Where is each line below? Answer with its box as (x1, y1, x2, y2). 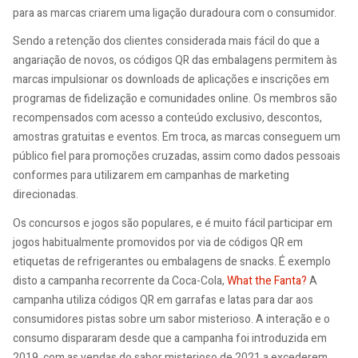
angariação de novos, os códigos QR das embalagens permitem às (13, 52, 337, 70)
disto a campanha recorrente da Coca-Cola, (13, 272, 227, 289)
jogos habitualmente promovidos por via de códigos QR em (13, 233, 303, 251)
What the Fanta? (227, 272, 307, 289)
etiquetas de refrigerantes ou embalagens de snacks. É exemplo (13, 253, 331, 270)
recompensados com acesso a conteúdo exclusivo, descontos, (13, 109, 322, 127)
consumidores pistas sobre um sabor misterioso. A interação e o (13, 310, 330, 328)
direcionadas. (13, 186, 78, 204)
